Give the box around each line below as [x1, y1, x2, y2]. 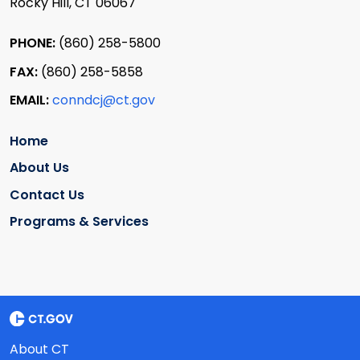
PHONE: [10, 34, 59, 53]
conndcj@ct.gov [52, 91, 155, 110]
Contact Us [10, 185, 84, 204]
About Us [10, 158, 69, 178]
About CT [10, 340, 69, 358]
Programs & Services [10, 212, 149, 231]
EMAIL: [10, 91, 52, 110]
